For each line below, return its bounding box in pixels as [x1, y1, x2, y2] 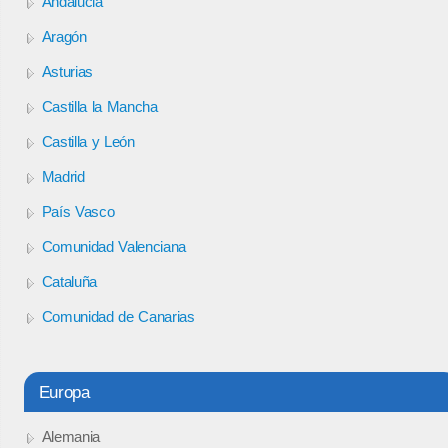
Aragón [41, 27, 87, 45]
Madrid [41, 167, 85, 185]
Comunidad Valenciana [41, 237, 187, 255]
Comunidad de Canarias [41, 307, 195, 325]
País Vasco [41, 202, 115, 220]
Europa [38, 382, 90, 401]
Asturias [41, 62, 93, 80]
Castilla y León [41, 132, 135, 150]
